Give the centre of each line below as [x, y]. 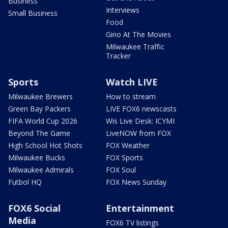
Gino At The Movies [138, 34]
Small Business [33, 13]
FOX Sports [124, 157]
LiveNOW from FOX [138, 133]
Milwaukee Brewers [40, 96]
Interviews [123, 10]
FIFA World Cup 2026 [43, 121]
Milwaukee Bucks [37, 157]
